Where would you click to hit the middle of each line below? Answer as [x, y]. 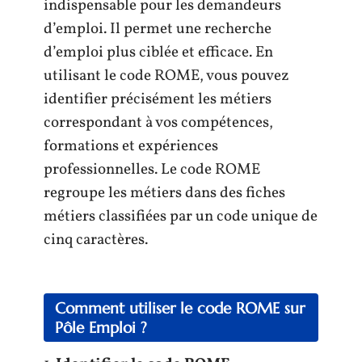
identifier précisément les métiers [158, 99]
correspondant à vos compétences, [158, 123]
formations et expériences [131, 146]
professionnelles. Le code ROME [152, 170]
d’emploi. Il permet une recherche [158, 29]
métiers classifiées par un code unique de [181, 217]
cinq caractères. [96, 240]
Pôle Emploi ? [101, 327]
